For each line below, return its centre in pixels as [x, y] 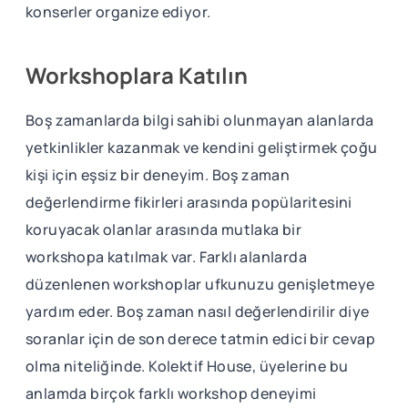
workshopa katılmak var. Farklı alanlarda [166, 256]
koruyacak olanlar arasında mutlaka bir [164, 229]
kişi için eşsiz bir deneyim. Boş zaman [158, 174]
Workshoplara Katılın [137, 75]
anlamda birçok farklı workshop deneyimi [171, 393]
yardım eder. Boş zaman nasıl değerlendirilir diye [198, 311]
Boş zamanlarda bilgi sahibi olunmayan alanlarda [200, 120]
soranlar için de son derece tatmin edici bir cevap [200, 338]
